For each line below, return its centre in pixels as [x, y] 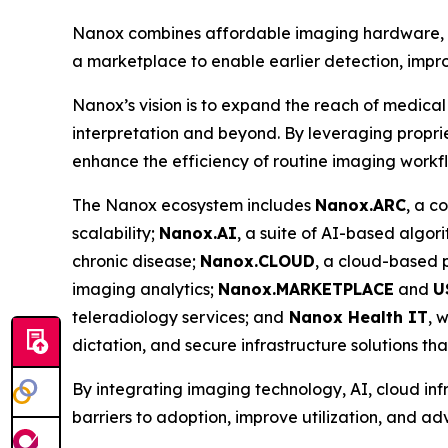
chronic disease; [136, 260]
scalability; [115, 232]
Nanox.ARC [360, 204]
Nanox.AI [198, 232]
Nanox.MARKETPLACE [306, 288]
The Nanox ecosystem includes [193, 204]
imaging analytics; [145, 288]
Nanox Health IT [356, 316]
